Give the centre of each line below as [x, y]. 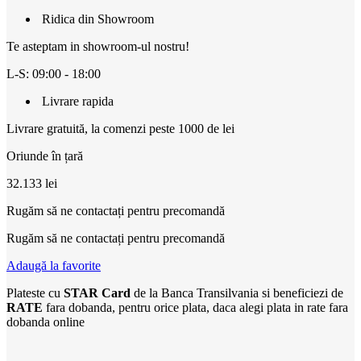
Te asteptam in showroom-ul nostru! [98, 46]
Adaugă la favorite [54, 265]
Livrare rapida [78, 101]
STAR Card [97, 293]
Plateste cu [35, 293]
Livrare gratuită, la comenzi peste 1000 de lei [120, 128]
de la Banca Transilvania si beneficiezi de [237, 293]
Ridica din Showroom [98, 19]
